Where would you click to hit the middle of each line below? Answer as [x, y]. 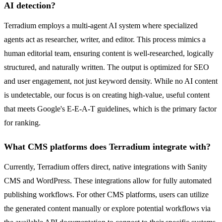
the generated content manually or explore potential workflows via [107, 209]
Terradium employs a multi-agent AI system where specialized [101, 26]
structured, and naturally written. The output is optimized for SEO [107, 67]
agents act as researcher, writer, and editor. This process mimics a [105, 40]
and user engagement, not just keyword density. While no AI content [111, 81]
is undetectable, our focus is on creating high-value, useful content [107, 95]
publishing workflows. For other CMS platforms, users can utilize [106, 195]
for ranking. [22, 123]
